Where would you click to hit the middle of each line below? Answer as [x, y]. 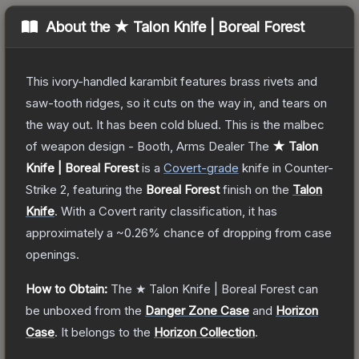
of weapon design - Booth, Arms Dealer [135, 146]
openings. [52, 254]
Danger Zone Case [197, 310]
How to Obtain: [67, 288]
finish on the [256, 189]
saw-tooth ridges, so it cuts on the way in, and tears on [176, 103]
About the [80, 26]
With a [78, 211]
